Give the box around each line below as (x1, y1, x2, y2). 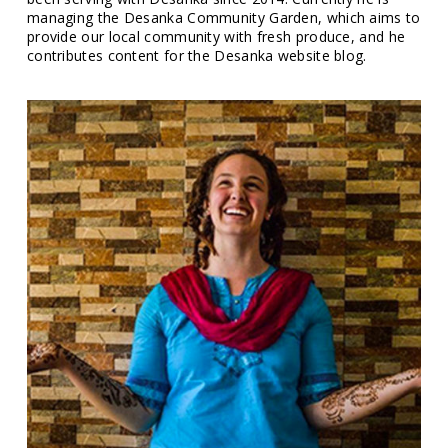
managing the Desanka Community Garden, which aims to (26, 8, 421, 28)
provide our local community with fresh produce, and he (26, 27, 406, 47)
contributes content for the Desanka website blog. (26, 46, 367, 66)
